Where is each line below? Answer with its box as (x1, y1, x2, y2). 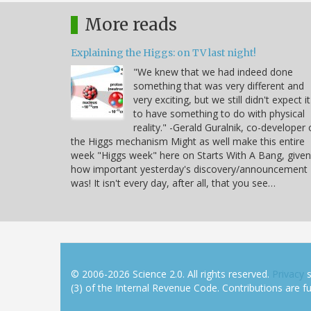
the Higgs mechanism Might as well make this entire (71, 134, 305, 148)
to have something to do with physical (133, 106, 305, 120)
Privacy (272, 267, 304, 280)
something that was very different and (133, 78, 304, 92)
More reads (85, 13, 177, 35)
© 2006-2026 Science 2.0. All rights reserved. (71, 267, 272, 280)
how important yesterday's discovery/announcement (71, 162, 308, 176)
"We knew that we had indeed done (133, 65, 293, 78)
